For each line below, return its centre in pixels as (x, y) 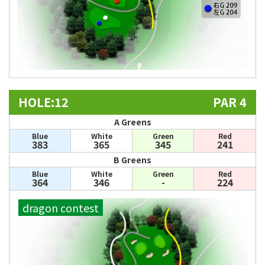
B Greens (132, 160)
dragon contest (61, 208)
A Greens (132, 122)
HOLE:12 (43, 102)
